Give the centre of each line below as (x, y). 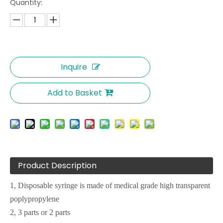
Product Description (57, 165)
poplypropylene (35, 199)
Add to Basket (75, 93)
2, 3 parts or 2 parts (40, 212)
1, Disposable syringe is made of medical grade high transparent (110, 185)
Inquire (74, 67)
